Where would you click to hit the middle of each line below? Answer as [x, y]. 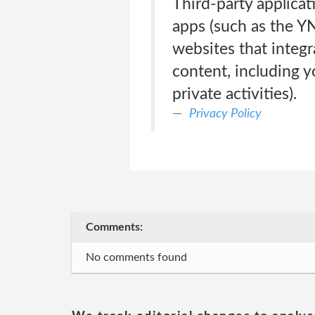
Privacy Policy [225, 114]
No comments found [136, 257]
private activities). [234, 94]
